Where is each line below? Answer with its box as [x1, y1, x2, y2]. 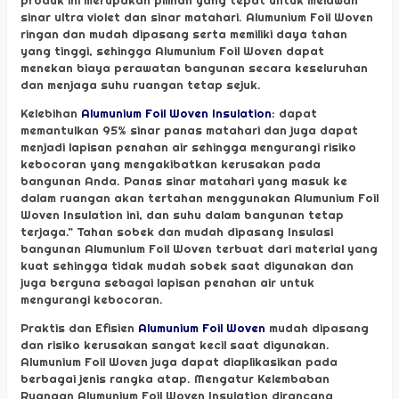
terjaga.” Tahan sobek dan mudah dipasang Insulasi [20, 224, 333, 240]
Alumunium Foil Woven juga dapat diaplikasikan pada [20, 354, 338, 370]
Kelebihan [20, 106, 81, 121]
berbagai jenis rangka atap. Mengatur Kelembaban [20, 371, 330, 387]
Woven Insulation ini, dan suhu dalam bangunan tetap [20, 208, 344, 223]
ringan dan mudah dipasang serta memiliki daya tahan [20, 26, 347, 41]
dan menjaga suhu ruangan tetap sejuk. [20, 77, 261, 92]
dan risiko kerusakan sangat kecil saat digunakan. [20, 338, 330, 353]
